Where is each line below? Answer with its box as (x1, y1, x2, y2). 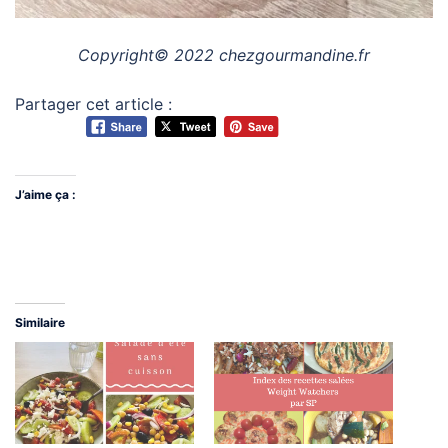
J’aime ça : (15, 186, 76, 202)
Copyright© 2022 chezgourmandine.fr (78, 45, 370, 66)
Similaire (15, 314, 65, 330)
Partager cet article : (15, 94, 172, 115)
